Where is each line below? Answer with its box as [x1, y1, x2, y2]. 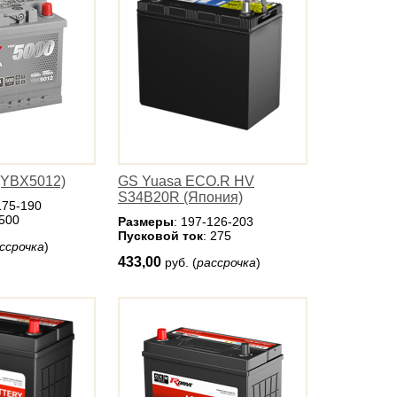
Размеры [118, 214, 174, 229]
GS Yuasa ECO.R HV [118, 174, 254, 189]
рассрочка [197, 255, 256, 269]
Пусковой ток [118, 229, 203, 243]
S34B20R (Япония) [118, 190, 243, 205]
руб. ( [165, 255, 197, 269]
